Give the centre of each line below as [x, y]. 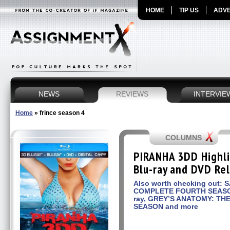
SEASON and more [166, 206]
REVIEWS [132, 94]
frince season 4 [62, 113]
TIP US [189, 10]
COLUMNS [184, 138]
